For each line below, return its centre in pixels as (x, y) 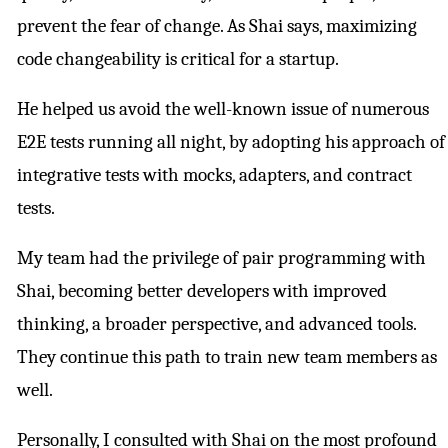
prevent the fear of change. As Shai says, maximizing (217, 26)
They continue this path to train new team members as (227, 357)
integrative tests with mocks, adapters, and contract (214, 175)
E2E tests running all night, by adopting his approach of (231, 142)
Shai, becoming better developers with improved (202, 291)
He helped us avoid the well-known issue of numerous (223, 109)
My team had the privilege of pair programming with (221, 258)
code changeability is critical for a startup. (178, 59)
